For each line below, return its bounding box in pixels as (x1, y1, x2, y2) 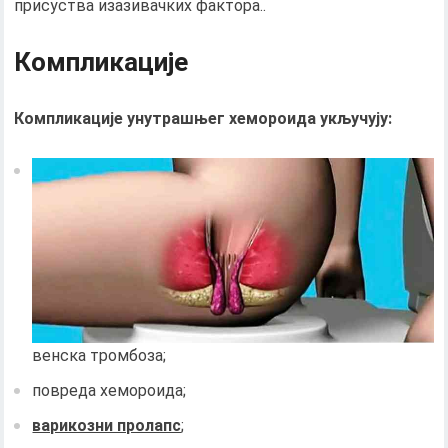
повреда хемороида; (32, 381, 187, 401)
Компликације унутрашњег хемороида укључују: (14, 109, 393, 129)
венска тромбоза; (32, 346, 167, 366)
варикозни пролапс (32, 416, 182, 436)
